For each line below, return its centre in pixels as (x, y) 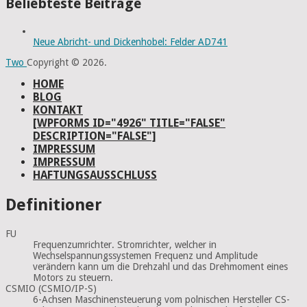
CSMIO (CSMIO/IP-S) (51, 288)
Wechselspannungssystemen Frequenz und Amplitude (145, 255)
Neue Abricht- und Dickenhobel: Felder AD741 (130, 42)
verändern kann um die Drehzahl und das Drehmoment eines (160, 266)
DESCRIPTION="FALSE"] (95, 136)
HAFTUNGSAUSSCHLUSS (95, 175)
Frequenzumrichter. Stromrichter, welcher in (125, 244)
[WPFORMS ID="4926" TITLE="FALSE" (129, 123)
